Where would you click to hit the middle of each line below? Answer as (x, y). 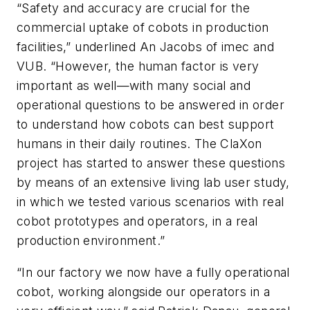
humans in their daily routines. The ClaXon (139, 144)
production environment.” (91, 241)
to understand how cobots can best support (146, 125)
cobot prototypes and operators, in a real (137, 221)
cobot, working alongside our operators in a (144, 291)
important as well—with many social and (134, 86)
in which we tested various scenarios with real (151, 202)
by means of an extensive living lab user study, (153, 183)
